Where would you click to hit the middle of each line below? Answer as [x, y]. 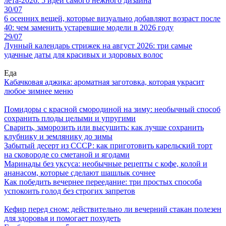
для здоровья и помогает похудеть [62, 218]
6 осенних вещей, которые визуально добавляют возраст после [112, 19]
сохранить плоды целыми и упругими [70, 119]
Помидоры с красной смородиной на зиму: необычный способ [112, 109]
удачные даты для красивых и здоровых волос [83, 55]
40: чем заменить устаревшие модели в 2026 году [89, 28]
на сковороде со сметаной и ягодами [67, 155]
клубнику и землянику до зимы [58, 137]
